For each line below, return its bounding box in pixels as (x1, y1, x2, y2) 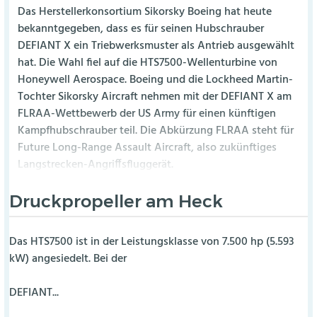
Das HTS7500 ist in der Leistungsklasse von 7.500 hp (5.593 (8, 234, 294, 252)
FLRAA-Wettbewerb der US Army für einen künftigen (18, 105, 277, 124)
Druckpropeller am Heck (8, 190, 223, 212)
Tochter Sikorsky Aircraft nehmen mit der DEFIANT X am (18, 88, 292, 107)
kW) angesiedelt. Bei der (8, 250, 127, 269)
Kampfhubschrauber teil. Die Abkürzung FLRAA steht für (18, 122, 294, 141)
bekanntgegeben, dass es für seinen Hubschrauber (18, 21, 265, 39)
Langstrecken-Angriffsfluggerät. (18, 156, 174, 175)
